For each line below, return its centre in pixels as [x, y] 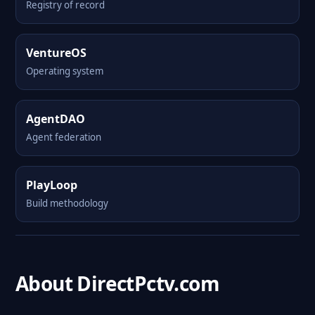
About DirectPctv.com [117, 283]
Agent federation [64, 137]
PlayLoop [52, 185]
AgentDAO [56, 119]
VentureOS [56, 53]
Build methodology [67, 203]
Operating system [65, 71]
